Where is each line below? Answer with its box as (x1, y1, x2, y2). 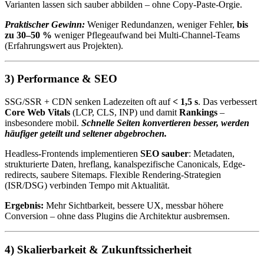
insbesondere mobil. (5, 118, 81, 128)
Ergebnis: (5, 200, 44, 211)
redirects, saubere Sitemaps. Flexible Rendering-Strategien (5, 170, 221, 180)
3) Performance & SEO (5, 72, 117, 85)
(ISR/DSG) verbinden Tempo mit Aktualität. (5, 180, 170, 191)
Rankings (179, 107, 217, 118)
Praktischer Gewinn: (5, 19, 85, 29)
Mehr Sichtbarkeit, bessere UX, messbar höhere (44, 200, 223, 211)
